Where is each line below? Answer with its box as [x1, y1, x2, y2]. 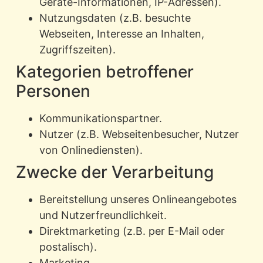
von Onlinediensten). [39, 144, 143, 157]
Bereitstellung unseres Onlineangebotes [39, 193, 237, 206]
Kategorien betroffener [15, 62, 194, 82]
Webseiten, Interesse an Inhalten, [39, 28, 204, 41]
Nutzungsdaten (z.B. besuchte [39, 12, 191, 25]
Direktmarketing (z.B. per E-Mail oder [39, 225, 225, 238]
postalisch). [39, 241, 97, 254]
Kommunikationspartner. [39, 112, 162, 125]
